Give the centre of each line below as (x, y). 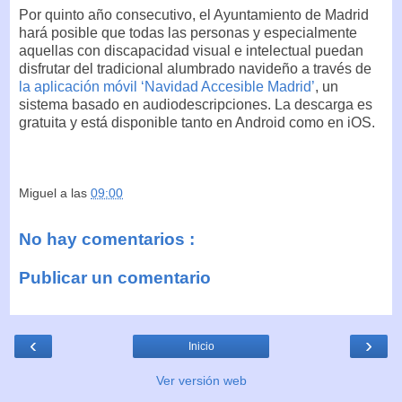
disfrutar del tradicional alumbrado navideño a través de (195, 68)
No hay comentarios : (107, 239)
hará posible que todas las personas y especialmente (188, 32)
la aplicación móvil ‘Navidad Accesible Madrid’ (167, 86)
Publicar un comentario (115, 278)
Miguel (39, 193)
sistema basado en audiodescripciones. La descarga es (196, 104)
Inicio (201, 346)
